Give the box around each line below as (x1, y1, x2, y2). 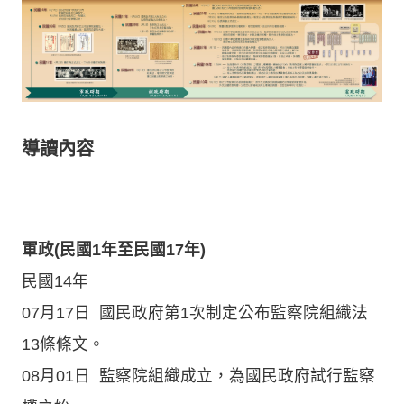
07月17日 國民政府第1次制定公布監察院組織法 (22, 303, 368, 322)
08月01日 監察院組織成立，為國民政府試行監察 (22, 366, 375, 385)
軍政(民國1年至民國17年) (22, 240, 206, 259)
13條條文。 (22, 335, 105, 353)
